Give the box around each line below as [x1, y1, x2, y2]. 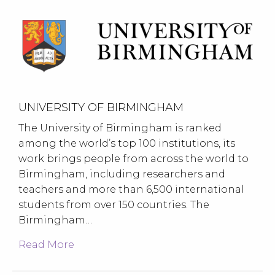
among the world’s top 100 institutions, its [18, 137, 235, 149]
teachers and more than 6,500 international [18, 183, 244, 195]
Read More [18, 238, 74, 250]
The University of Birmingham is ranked [18, 122, 222, 134]
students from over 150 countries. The [18, 198, 209, 211]
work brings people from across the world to [18, 152, 249, 165]
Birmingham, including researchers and [18, 168, 225, 180]
